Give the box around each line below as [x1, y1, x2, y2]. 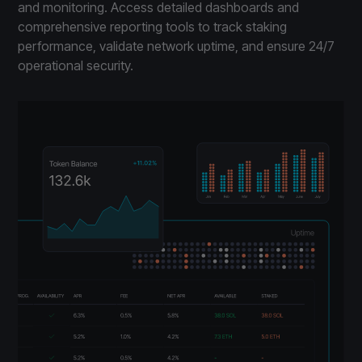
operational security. [18, 57, 134, 74]
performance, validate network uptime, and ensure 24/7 [18, 38, 335, 54]
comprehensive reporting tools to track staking [18, 19, 288, 35]
